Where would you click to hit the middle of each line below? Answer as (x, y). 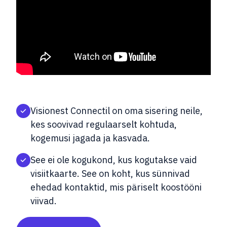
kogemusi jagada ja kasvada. (90, 138)
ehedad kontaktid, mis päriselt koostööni (116, 187)
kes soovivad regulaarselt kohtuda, (104, 124)
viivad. (44, 201)
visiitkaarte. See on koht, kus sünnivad (110, 173)
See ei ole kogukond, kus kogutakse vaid (114, 160)
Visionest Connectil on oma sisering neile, (117, 110)
